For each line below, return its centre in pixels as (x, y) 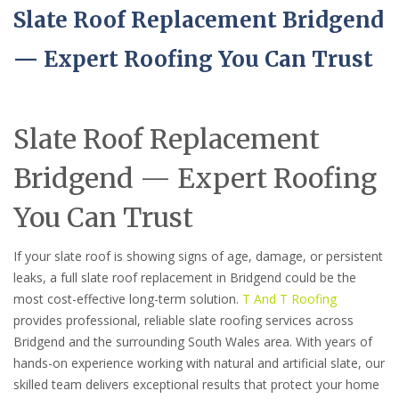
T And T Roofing (289, 299)
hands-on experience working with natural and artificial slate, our (199, 363)
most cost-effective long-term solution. (128, 299)
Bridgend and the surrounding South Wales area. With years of (193, 342)
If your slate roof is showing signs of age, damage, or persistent (198, 256)
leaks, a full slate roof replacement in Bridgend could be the (185, 278)
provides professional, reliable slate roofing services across (183, 321)
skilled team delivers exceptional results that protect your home (196, 385)
